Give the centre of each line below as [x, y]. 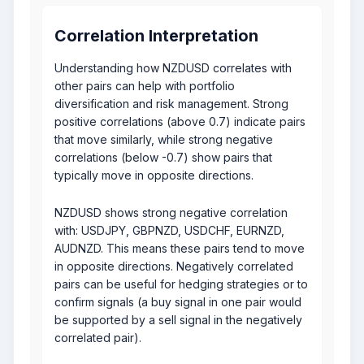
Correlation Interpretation [156, 36]
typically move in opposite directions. [154, 175]
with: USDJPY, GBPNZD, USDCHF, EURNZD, [169, 231]
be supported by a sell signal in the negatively [178, 320]
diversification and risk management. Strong [171, 104]
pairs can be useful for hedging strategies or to [181, 284]
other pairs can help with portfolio [145, 86]
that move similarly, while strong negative [164, 140]
